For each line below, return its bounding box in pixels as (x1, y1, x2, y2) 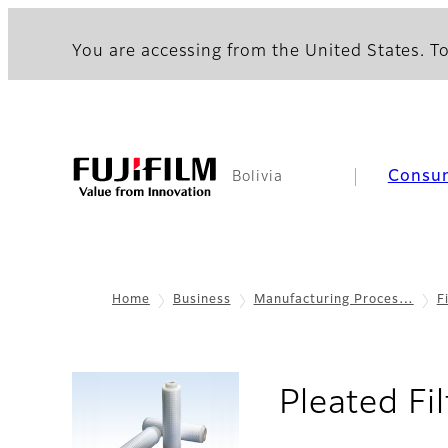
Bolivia (232, 170, 283, 184)
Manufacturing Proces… (253, 294, 414, 306)
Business (172, 294, 231, 306)
